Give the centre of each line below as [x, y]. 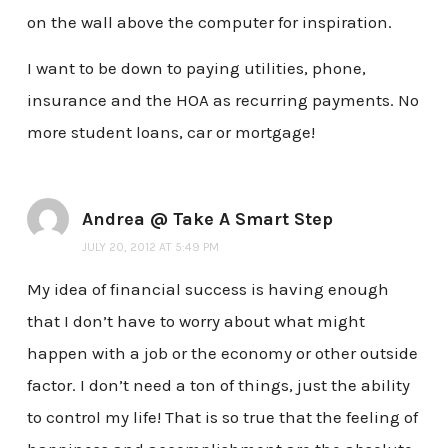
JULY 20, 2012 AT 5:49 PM [150, 246]
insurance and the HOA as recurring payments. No [222, 99]
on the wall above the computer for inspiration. [209, 22]
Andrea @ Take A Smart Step [207, 218]
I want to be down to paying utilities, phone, [196, 67]
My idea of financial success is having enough [207, 288]
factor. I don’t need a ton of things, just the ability [218, 384]
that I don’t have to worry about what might [195, 320]
